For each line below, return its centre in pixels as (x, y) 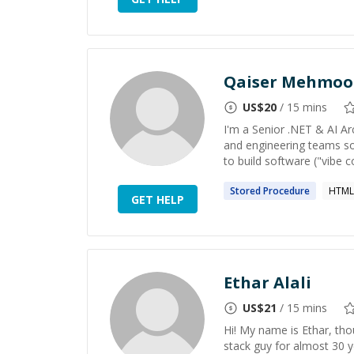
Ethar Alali (267, 282)
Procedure (286, 191)
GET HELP (157, 199)
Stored (245, 191)
